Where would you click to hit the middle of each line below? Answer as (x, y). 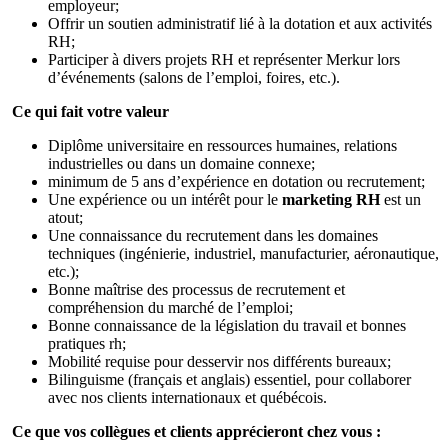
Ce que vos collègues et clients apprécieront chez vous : (196, 431)
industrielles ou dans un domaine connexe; (183, 163)
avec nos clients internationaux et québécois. (189, 397)
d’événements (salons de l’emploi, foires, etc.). (196, 77)
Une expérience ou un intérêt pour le (165, 199)
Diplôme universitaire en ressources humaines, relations (222, 145)
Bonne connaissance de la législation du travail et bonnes (227, 325)
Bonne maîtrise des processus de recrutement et (196, 289)
